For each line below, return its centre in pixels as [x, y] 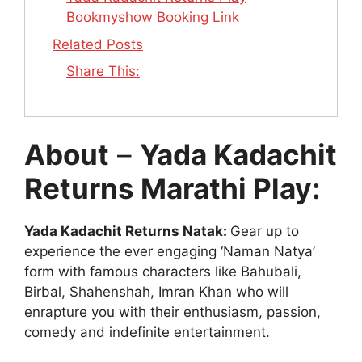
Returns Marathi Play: [172, 189]
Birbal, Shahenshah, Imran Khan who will [156, 292]
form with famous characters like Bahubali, [163, 272]
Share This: [103, 72]
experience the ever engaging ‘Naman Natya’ [170, 252]
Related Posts [98, 44]
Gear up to [265, 232]
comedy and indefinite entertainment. [149, 333]
